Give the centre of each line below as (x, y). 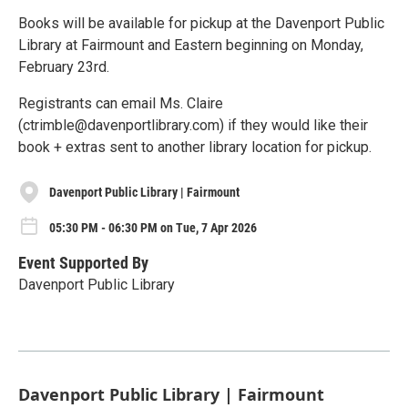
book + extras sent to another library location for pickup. (195, 147)
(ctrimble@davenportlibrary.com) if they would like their (193, 125)
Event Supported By (83, 262)
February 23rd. (64, 67)
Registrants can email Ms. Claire (121, 103)
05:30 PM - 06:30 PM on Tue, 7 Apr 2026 (153, 227)
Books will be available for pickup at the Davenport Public (201, 23)
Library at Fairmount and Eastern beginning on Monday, (191, 45)
